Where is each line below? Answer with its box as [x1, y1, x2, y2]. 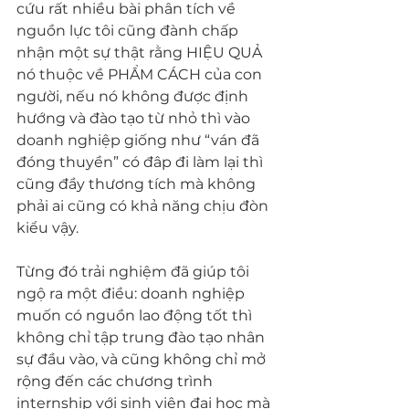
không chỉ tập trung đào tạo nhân [16, 329, 268, 346]
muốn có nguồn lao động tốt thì [16, 307, 256, 324]
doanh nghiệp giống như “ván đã [16, 131, 263, 149]
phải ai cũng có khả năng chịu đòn [16, 197, 272, 215]
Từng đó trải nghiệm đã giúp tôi [16, 263, 253, 280]
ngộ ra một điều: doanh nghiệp [16, 285, 248, 302]
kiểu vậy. [16, 219, 79, 236]
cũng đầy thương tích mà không [16, 175, 259, 193]
